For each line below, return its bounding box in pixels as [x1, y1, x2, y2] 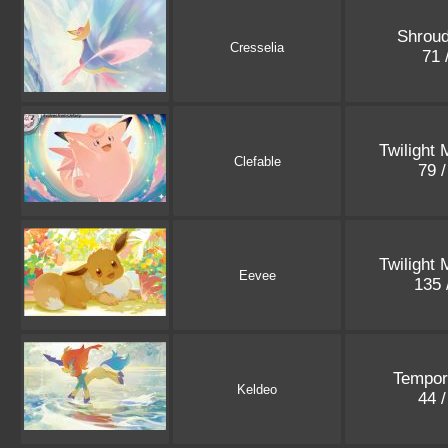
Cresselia [230, 40, 284, 56]
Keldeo [237, 382, 277, 398]
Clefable [233, 154, 281, 170]
